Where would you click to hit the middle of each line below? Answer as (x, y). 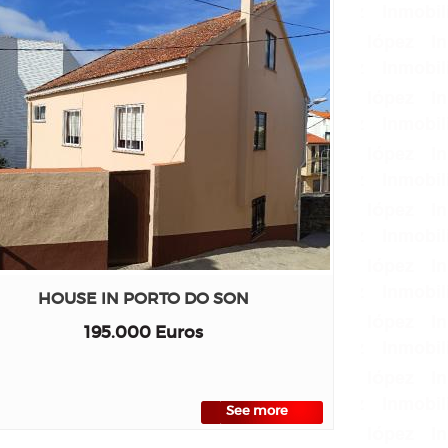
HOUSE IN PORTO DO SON (144, 298)
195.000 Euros (144, 331)
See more (257, 410)
